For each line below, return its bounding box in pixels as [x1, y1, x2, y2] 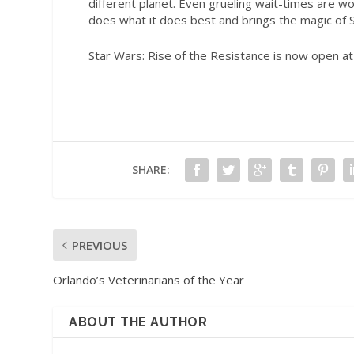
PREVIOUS [72, 237, 128, 254]
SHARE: [131, 162, 170, 178]
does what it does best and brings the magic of [88, 11, 349, 28]
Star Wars [88, 47, 142, 63]
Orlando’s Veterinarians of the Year [53, 272, 245, 288]
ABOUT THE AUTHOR [69, 314, 208, 330]
